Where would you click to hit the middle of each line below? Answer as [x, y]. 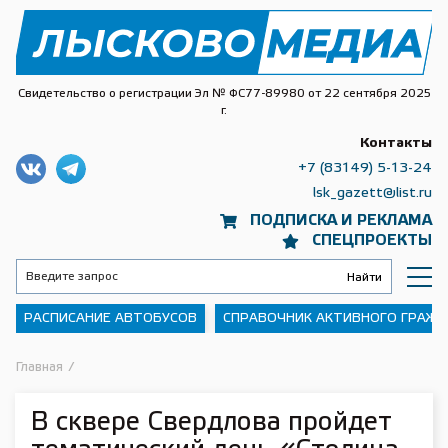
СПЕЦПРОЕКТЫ [372, 241]
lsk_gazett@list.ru [372, 193]
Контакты [396, 143]
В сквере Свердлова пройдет [211, 423]
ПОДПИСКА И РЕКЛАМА [341, 221]
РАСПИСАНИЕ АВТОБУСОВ [110, 318]
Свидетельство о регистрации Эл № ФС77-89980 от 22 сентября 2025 [224, 93]
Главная [39, 367]
